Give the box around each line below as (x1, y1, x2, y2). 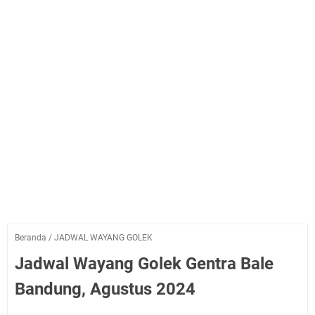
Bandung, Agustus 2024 (15, 279, 195, 299)
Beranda (15, 233, 46, 243)
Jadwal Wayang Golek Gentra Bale (15, 254, 274, 274)
